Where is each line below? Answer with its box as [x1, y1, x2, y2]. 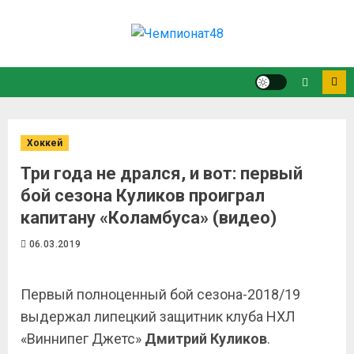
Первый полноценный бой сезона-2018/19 [21, 286, 300, 303]
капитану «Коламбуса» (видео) [21, 208, 277, 228]
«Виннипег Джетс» [21, 330, 145, 347]
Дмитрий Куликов [145, 330, 267, 347]
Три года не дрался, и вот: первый [21, 164, 303, 183]
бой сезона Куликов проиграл [21, 186, 265, 205]
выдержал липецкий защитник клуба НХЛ [21, 308, 296, 325]
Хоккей [27, 137, 62, 149]
